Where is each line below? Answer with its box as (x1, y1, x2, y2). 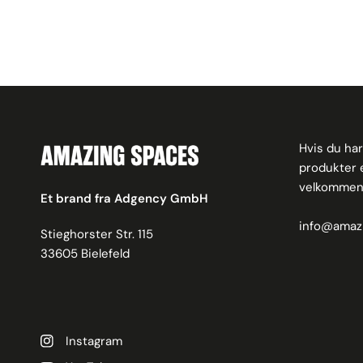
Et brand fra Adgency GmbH (41, 190, 209, 207)
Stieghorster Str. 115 (41, 225, 154, 242)
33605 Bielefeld (41, 245, 130, 262)
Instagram (66, 332, 122, 349)
